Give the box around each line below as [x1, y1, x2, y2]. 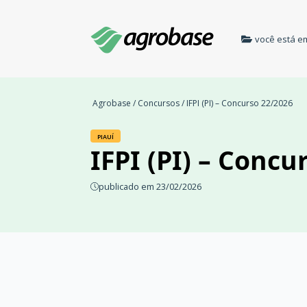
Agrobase [93, 97, 131, 109]
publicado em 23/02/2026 [99, 180, 201, 193]
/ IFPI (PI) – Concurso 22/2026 [180, 97, 293, 109]
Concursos [138, 97, 180, 109]
